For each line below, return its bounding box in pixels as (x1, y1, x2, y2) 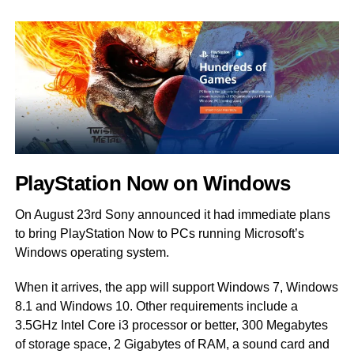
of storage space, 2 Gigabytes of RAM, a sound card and (14, 337, 330, 352)
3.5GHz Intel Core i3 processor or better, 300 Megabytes (14, 318, 328, 333)
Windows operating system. (14, 246, 169, 260)
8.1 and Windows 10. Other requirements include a (14, 299, 298, 314)
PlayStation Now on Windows (14, 172, 291, 195)
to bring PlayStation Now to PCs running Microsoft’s (14, 227, 304, 241)
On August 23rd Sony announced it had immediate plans (14, 208, 330, 222)
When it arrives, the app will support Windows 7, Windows (14, 281, 338, 295)
